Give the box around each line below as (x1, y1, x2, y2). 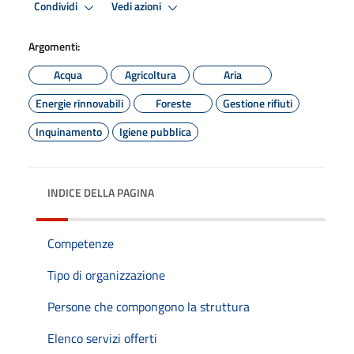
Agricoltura (124, 66, 176, 83)
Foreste (155, 94, 191, 111)
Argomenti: (28, 37, 80, 55)
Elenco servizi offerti (47, 328, 157, 348)
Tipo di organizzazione (47, 265, 165, 284)
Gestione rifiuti (223, 94, 292, 111)
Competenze (47, 233, 114, 253)
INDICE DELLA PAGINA (47, 183, 154, 201)
